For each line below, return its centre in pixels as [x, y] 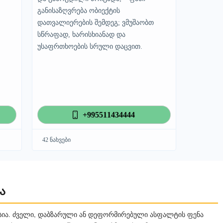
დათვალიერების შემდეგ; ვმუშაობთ [95, 23]
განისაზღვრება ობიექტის [78, 11]
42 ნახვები [56, 140]
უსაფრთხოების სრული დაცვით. [90, 47]
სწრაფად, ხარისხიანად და [81, 35]
